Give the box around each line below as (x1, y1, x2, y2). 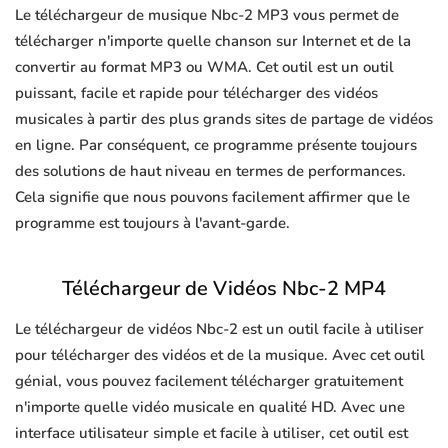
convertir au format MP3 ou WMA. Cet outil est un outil (15, 57, 394, 78)
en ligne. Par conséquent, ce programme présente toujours (15, 135, 417, 156)
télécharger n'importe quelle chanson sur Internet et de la (15, 31, 411, 52)
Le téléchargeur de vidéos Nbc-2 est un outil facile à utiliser (15, 319, 424, 340)
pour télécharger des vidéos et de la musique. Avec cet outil (15, 345, 425, 366)
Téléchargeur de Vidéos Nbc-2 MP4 (62, 275, 386, 303)
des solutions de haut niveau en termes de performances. (15, 161, 406, 182)
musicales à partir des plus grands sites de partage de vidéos (15, 109, 433, 130)
